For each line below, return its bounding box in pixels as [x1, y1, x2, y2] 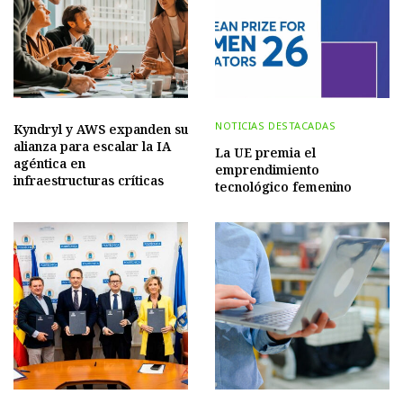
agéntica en [13, 154, 85, 172]
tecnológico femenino [215, 177, 352, 195]
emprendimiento [215, 160, 319, 178]
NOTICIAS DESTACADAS [215, 118, 336, 132]
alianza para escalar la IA [13, 137, 171, 155]
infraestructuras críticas [13, 171, 164, 189]
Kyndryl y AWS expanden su [13, 120, 188, 138]
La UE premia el [215, 143, 316, 161]
